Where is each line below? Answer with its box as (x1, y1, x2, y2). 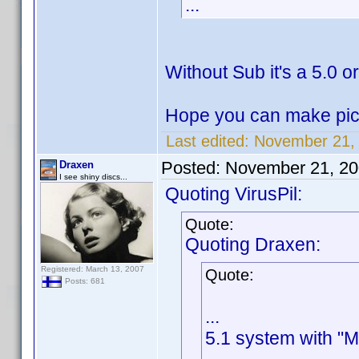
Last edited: (161, 132, 254, 150)
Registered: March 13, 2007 (41, 264, 144, 273)
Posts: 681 (63, 276, 105, 286)
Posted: (161, 158, 225, 178)
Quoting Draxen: (185, 234, 321, 255)
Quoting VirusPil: (165, 184, 302, 204)
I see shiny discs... (59, 172, 127, 181)
